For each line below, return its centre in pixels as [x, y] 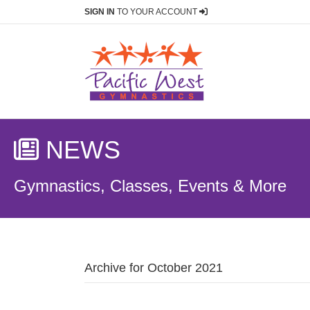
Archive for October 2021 [154, 268]
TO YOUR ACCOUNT [157, 12]
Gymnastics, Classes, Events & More [150, 186]
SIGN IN [100, 12]
